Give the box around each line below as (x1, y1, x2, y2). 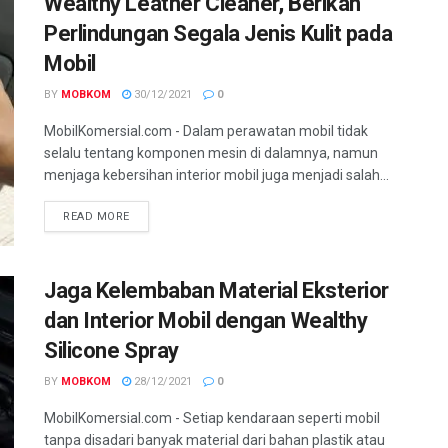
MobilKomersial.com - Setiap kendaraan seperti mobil (44, 410, 380, 427)
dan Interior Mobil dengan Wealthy (44, 308, 368, 334)
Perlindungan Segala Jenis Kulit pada (44, 20, 393, 46)
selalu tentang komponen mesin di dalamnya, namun (44, 144, 378, 161)
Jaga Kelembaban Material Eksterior (44, 278, 390, 304)
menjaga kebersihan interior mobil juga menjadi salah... (44, 166, 389, 183)
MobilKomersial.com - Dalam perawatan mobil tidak (44, 122, 368, 139)
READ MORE (63, 209, 130, 223)
